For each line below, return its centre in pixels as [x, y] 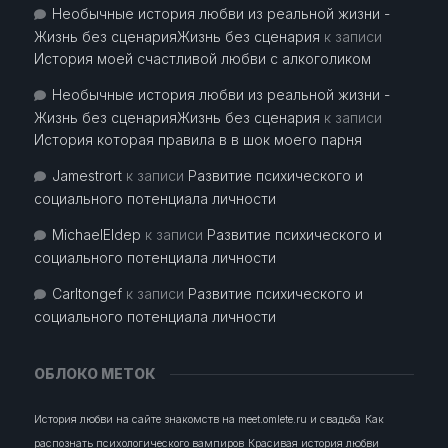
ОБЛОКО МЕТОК [94, 374]
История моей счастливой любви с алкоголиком [202, 59]
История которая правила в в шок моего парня [197, 140]
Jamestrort [86, 176]
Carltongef [86, 294]
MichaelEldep [96, 235]
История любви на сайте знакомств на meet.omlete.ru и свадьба [197, 420]
